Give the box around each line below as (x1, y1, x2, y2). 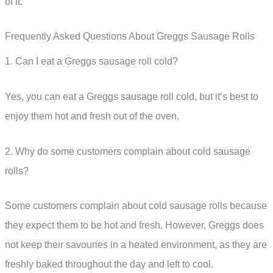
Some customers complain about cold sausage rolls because (5, 200, 267, 211)
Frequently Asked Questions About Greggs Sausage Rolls (5, 31, 255, 42)
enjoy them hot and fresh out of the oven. (5, 111, 179, 122)
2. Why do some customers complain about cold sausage (5, 146, 250, 157)
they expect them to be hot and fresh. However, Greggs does (5, 220, 264, 231)
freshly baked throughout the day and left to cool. (5, 259, 213, 270)
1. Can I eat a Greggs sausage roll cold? (5, 56, 178, 67)
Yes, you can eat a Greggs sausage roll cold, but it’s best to (5, 91, 258, 102)
